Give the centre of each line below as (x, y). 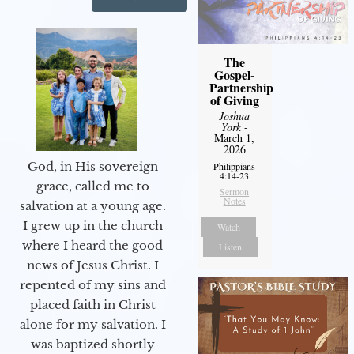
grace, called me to (92, 186)
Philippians (235, 166)
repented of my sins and (92, 285)
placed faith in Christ (92, 305)
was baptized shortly (92, 345)
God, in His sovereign (92, 167)
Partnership (241, 88)
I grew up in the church (92, 226)
